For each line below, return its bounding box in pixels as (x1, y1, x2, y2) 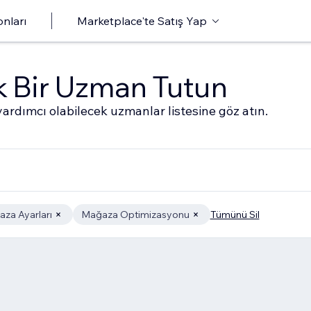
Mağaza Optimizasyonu (81, 208, 190, 221)
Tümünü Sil (210, 208, 260, 221)
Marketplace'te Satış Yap (77, 14, 207, 28)
